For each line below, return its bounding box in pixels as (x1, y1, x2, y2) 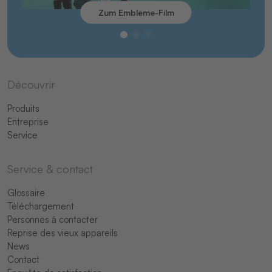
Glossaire (7, 187, 45, 199)
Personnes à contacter (7, 214, 98, 226)
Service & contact (7, 162, 93, 176)
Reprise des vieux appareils (7, 227, 118, 239)
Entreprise (7, 116, 49, 128)
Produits (7, 103, 39, 115)
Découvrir (7, 78, 55, 92)
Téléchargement (7, 200, 74, 212)
